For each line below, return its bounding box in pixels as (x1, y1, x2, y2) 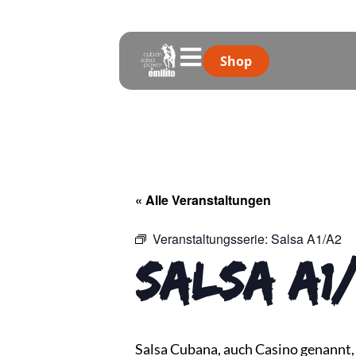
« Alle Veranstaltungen (135, 191, 271, 209)
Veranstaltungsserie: (153, 230, 271, 248)
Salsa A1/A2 (271, 230, 342, 248)
